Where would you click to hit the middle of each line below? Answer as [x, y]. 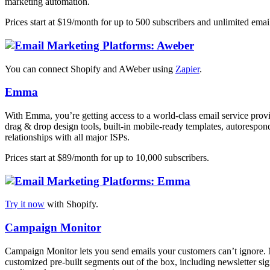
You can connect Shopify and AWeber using [90, 69]
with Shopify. [71, 204]
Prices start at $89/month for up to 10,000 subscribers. [107, 157]
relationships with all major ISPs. [67, 137]
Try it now [25, 204]
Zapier [187, 69]
